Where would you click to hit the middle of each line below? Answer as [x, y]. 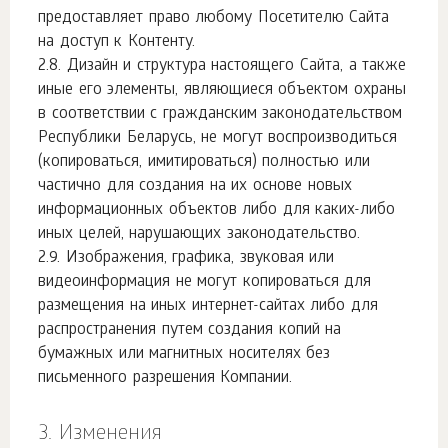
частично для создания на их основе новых [195, 186]
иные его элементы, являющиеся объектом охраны [222, 90]
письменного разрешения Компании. [165, 378]
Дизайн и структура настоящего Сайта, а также [236, 66]
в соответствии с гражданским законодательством [220, 114]
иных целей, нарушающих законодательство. [199, 234]
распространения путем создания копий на [190, 330]
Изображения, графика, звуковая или [200, 258]
